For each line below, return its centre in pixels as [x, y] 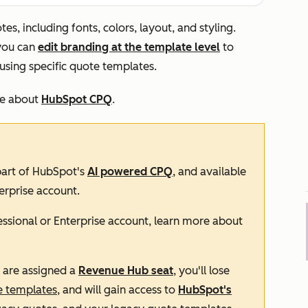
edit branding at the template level [129, 47]
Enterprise [81, 221]
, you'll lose [201, 271]
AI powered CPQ [130, 172]
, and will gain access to [118, 290]
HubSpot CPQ [77, 99]
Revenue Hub [113, 271]
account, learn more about [175, 221]
